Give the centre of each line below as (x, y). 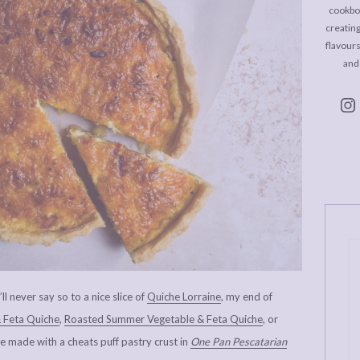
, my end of (247, 297)
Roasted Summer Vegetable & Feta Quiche (164, 319)
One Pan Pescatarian (239, 342)
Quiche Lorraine (184, 297)
